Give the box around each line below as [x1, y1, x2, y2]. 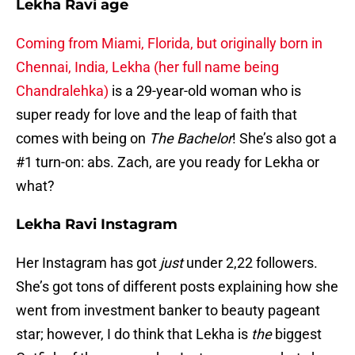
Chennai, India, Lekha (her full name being [16, 59, 279, 76]
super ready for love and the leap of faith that [16, 106, 297, 124]
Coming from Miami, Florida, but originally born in [16, 35, 323, 52]
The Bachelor [149, 130, 232, 147]
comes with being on [16, 130, 149, 147]
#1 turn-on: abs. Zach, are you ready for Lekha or [16, 154, 319, 171]
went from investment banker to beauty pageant [16, 302, 320, 319]
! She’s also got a [232, 130, 337, 147]
